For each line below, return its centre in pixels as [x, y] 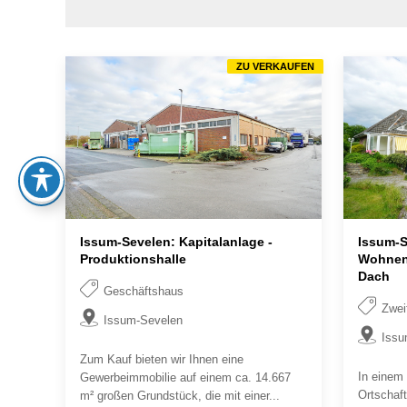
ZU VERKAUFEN [276, 67]
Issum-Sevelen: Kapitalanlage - [176, 241]
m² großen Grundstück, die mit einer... [180, 396]
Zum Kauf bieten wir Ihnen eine [162, 360]
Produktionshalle [133, 258]
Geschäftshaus [144, 292]
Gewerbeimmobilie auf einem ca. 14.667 [185, 378]
